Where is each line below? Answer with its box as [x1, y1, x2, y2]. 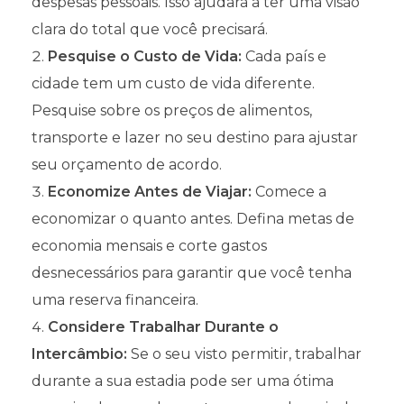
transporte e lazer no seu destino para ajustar [32, 128, 358, 146]
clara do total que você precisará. [32, 20, 268, 38]
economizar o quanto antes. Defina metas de [32, 209, 354, 227]
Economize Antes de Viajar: [48, 182, 252, 200]
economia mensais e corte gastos [32, 236, 267, 254]
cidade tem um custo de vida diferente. [32, 74, 315, 92]
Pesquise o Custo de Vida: [48, 47, 242, 65]
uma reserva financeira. [32, 290, 198, 308]
